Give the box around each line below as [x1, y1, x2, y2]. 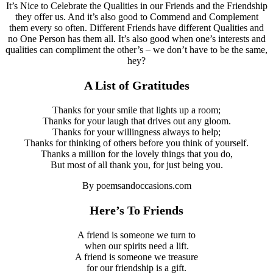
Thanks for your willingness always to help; [52, 126, 221, 137]
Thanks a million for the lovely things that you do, [40, 148, 233, 159]
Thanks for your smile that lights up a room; [52, 104, 221, 115]
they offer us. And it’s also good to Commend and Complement [15, 11, 258, 22]
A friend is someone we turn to [77, 229, 196, 240]
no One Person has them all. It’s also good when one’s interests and [7, 33, 266, 44]
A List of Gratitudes [83, 78, 190, 92]
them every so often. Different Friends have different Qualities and [9, 22, 264, 33]
